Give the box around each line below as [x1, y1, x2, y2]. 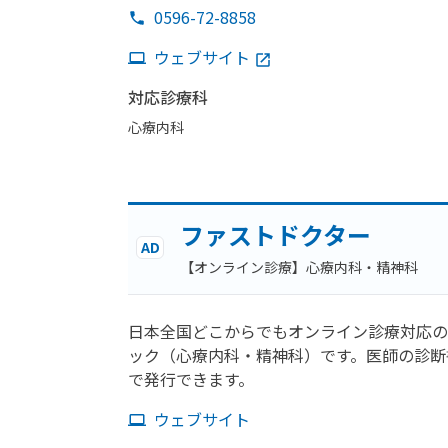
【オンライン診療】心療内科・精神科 [180, 257, 418, 277]
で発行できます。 [128, 367, 254, 391]
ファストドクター [180, 217, 371, 252]
